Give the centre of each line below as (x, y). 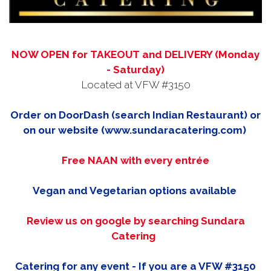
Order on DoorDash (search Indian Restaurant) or (135, 115)
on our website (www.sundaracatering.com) (135, 130)
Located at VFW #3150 (135, 85)
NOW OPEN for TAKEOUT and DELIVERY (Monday (135, 55)
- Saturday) (135, 70)
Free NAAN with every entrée (135, 161)
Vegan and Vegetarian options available (135, 191)
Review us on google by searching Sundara (135, 221)
